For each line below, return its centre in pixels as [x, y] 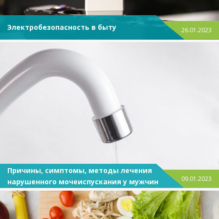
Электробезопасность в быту [62, 27]
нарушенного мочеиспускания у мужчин [83, 181]
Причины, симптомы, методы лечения [80, 170]
